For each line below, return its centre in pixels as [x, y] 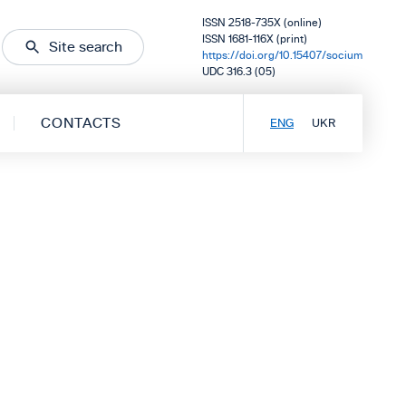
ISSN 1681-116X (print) [255, 39]
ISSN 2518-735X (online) [262, 23]
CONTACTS [81, 123]
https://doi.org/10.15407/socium [282, 55]
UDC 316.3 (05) [239, 72]
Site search [86, 47]
